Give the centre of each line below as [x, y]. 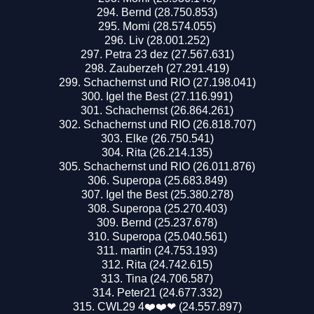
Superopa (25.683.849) [169, 180]
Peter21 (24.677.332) [169, 292]
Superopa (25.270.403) [169, 208]
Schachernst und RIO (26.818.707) [169, 124]
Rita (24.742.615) [169, 264]
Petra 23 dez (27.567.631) [169, 54]
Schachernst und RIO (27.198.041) [169, 82]
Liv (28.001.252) [169, 40]
